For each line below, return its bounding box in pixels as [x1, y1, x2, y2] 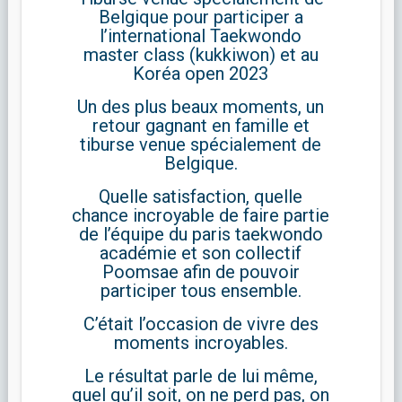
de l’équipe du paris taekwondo [78, 223, 323, 246]
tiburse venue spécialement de [80, 134, 322, 156]
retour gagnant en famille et [92, 115, 310, 137]
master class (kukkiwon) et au [83, 44, 319, 66]
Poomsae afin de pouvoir [101, 261, 300, 284]
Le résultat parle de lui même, [83, 365, 318, 388]
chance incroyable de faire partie [72, 205, 330, 227]
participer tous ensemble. [100, 280, 301, 302]
